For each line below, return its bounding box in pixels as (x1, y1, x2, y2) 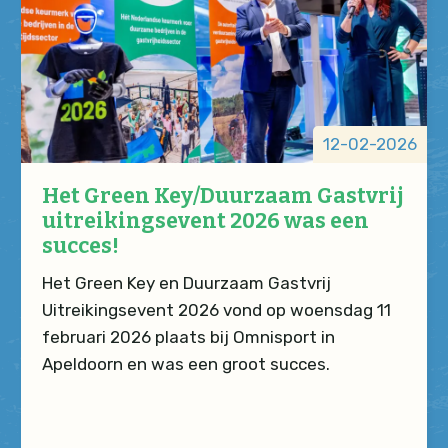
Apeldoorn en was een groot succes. (41, 353, 330, 374)
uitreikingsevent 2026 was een (41, 208, 369, 235)
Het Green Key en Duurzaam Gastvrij (41, 272, 331, 293)
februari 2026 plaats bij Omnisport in (41, 326, 335, 347)
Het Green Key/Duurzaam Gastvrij (41, 183, 404, 210)
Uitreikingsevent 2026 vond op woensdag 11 (41, 299, 391, 320)
